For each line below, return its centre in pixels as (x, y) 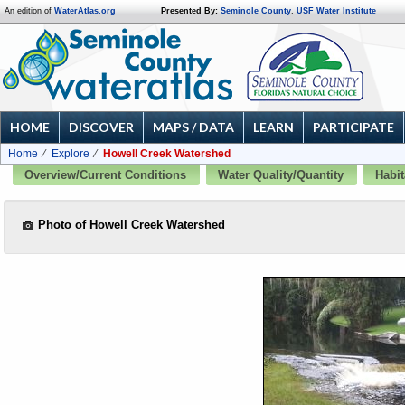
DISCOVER (101, 127)
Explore (71, 154)
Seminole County (256, 11)
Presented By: (189, 11)
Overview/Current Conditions (105, 175)
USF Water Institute (336, 11)
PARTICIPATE (353, 127)
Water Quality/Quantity (281, 175)
